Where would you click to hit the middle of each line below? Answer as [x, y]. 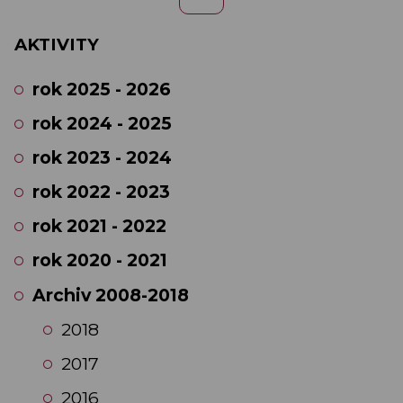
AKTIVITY [57, 45]
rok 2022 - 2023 [101, 192]
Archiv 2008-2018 [111, 295]
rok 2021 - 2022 [99, 226]
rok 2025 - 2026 [102, 89]
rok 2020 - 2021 [100, 260]
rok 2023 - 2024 [102, 157]
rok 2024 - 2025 [102, 123]
